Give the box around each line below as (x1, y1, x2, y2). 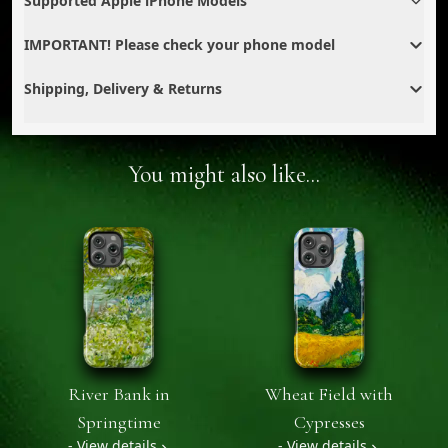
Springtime (77, 411, 161, 434)
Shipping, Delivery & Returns (24, 78, 222, 98)
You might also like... (128, 159, 320, 189)
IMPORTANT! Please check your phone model (24, 34, 335, 54)
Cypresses (293, 411, 365, 434)
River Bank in (68, 383, 170, 406)
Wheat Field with (265, 383, 393, 406)
